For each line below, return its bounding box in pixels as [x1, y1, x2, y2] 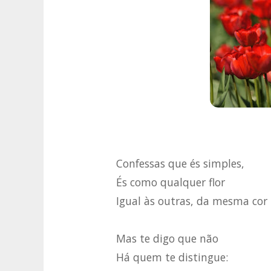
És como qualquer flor [116, 175, 225, 190]
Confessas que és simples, [116, 156, 244, 171]
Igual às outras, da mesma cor [116, 194, 267, 209]
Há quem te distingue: [116, 250, 228, 265]
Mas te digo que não [116, 231, 218, 246]
